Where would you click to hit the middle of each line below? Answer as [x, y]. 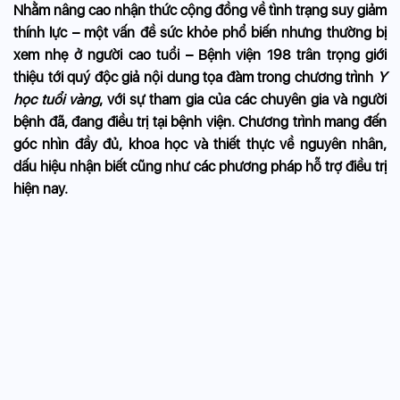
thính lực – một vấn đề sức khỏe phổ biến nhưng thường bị [200, 33]
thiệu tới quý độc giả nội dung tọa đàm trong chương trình [196, 77]
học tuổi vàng [57, 100]
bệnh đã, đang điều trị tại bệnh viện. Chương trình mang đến [200, 122]
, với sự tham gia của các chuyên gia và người [243, 100]
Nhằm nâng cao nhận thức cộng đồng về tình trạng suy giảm [200, 10]
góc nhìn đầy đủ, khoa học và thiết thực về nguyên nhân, [200, 144]
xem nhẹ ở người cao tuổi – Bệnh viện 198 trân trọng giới [200, 55]
